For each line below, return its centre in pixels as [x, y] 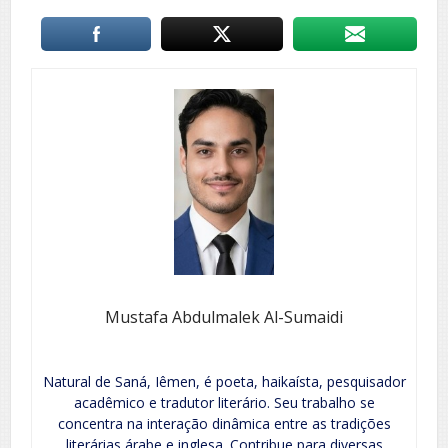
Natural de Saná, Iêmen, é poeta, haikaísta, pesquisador [224, 382]
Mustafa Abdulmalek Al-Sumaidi [224, 317]
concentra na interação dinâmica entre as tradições [224, 424]
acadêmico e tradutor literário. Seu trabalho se [224, 403]
